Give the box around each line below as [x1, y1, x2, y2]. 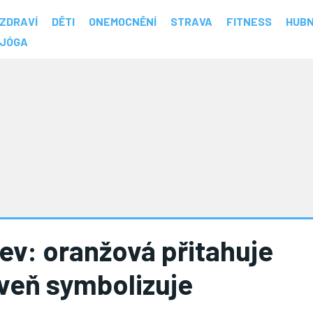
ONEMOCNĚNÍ [89, 15, 156, 28]
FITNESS [226, 15, 272, 28]
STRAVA [170, 15, 212, 28]
